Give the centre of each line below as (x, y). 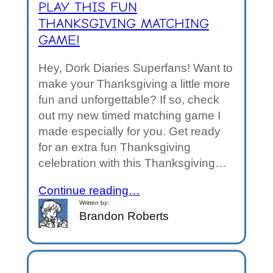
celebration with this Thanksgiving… (132, 163)
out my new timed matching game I (129, 115)
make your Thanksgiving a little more (134, 83)
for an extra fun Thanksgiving (114, 147)
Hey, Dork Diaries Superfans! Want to (135, 68)
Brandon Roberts (124, 216)
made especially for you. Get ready (129, 131)
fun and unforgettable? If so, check (129, 99)
